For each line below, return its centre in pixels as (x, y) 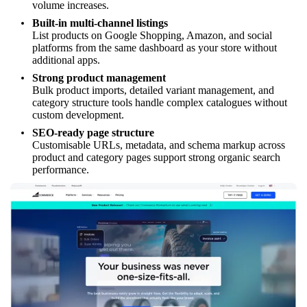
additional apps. (66, 60)
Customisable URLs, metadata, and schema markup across (159, 145)
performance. (61, 169)
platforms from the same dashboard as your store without (155, 47)
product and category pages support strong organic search (156, 157)
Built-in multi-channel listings (100, 23)
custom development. (78, 114)
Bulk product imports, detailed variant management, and (153, 90)
